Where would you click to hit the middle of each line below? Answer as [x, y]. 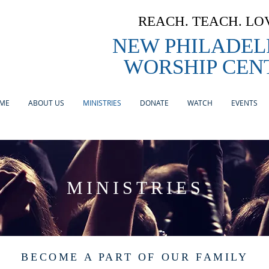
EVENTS [244, 103]
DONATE [154, 103]
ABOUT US [46, 103]
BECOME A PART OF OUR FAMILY [135, 257]
